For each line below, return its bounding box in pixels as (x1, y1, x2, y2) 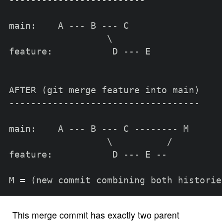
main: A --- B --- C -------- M (8, 124, 189, 134)
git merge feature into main (47, 85, 194, 96)
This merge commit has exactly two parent (12, 208, 179, 221)
